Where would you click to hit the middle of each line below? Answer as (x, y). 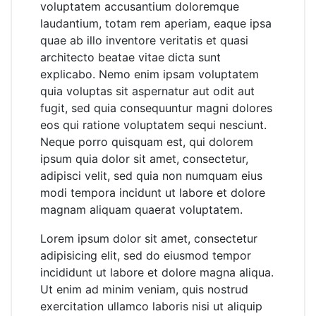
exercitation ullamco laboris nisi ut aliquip (151, 306)
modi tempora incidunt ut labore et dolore (153, 192)
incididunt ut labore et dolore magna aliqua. (157, 272)
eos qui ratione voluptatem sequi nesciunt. (153, 124)
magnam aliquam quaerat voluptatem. (141, 209)
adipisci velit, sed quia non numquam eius (151, 175)
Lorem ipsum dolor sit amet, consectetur (149, 238)
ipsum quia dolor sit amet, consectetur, (144, 158)
